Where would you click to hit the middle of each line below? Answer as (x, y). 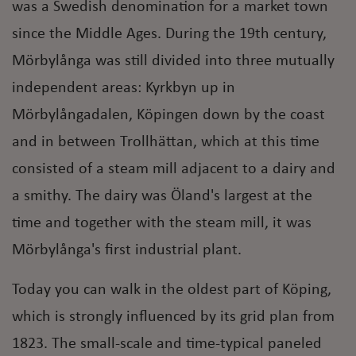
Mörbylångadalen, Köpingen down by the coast (168, 116)
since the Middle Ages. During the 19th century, (169, 35)
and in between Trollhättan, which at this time (166, 143)
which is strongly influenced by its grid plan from (173, 317)
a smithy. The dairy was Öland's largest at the (162, 197)
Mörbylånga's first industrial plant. (127, 251)
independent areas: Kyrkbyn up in (124, 89)
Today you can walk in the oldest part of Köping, (172, 290)
